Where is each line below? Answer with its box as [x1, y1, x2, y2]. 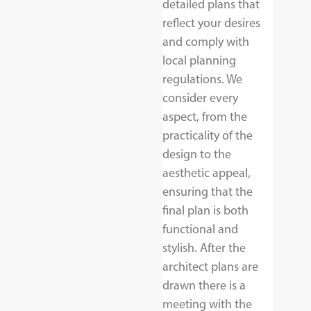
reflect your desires [162, 15, 260, 31]
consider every [162, 90, 238, 106]
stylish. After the [162, 240, 246, 256]
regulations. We [162, 72, 242, 87]
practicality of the [162, 128, 253, 144]
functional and [162, 221, 238, 237]
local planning [162, 53, 236, 69]
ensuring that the [162, 184, 253, 200]
